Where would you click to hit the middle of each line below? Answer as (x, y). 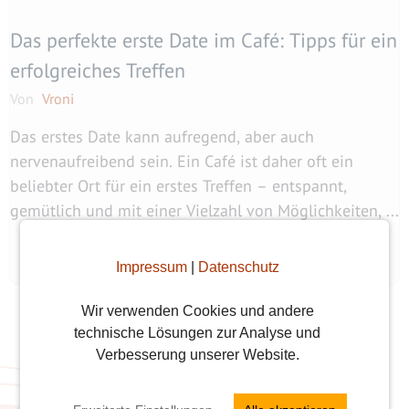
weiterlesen (200, 245)
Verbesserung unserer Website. (197, 354)
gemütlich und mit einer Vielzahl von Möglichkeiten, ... (204, 211)
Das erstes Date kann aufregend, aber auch (162, 137)
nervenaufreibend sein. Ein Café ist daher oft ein (182, 162)
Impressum (151, 267)
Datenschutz (238, 267)
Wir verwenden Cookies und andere (197, 310)
